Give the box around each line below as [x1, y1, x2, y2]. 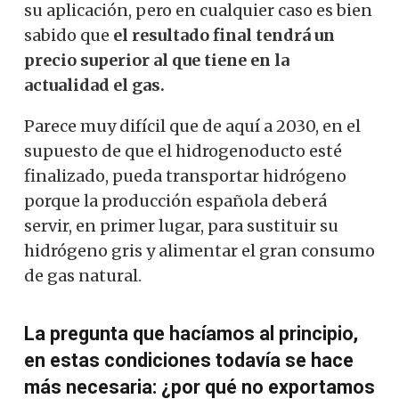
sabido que [24, 24, 113, 45]
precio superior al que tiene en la [24, 49, 289, 70]
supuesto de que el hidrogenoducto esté [24, 140, 342, 161]
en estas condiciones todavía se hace [24, 348, 354, 371]
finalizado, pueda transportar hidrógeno [24, 165, 346, 186]
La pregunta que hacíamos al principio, [24, 322, 358, 345]
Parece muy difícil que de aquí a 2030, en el [24, 115, 361, 136]
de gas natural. [24, 265, 142, 286]
